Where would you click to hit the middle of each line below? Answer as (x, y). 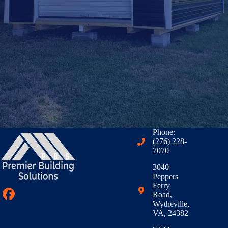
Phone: (164, 132)
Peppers (166, 176)
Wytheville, (171, 204)
